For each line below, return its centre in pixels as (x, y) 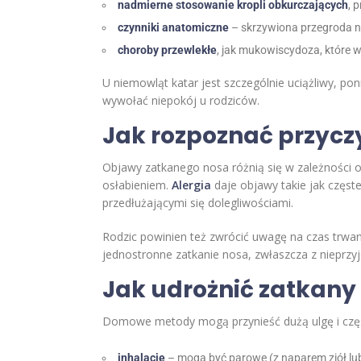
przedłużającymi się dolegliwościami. (198, 203)
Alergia (191, 185)
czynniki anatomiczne (173, 28)
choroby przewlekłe (167, 50)
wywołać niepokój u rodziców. (181, 101)
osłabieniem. (137, 185)
